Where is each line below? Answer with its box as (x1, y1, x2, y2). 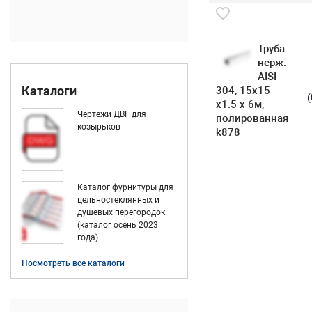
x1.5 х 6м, (216, 98, 264, 111)
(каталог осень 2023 (77, 220, 158, 230)
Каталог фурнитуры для (77, 182, 173, 192)
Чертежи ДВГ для (77, 109, 146, 119)
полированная (216, 112, 288, 125)
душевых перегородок (77, 208, 165, 217)
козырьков (77, 122, 120, 132)
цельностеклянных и (77, 195, 159, 205)
